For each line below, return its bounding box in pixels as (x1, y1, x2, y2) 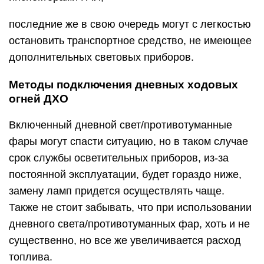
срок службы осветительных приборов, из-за (9, 152, 229, 164)
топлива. (9, 251, 52, 263)
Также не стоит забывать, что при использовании (9, 202, 252, 213)
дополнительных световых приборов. (9, 51, 194, 63)
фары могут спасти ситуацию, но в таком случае (9, 136, 248, 147)
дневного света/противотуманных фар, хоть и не (9, 218, 250, 230)
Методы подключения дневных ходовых (9, 78, 238, 91)
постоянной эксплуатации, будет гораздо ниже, (9, 169, 242, 180)
